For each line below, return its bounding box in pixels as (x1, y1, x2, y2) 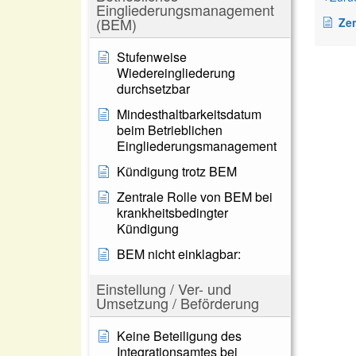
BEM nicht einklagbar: (117, 245, 241, 263)
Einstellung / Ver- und (96, 278, 231, 299)
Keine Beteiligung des (117, 327, 242, 345)
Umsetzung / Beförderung (96, 292, 259, 313)
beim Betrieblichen (117, 121, 222, 139)
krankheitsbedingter (117, 203, 228, 222)
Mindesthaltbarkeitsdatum (117, 105, 261, 123)
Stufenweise (117, 48, 187, 66)
